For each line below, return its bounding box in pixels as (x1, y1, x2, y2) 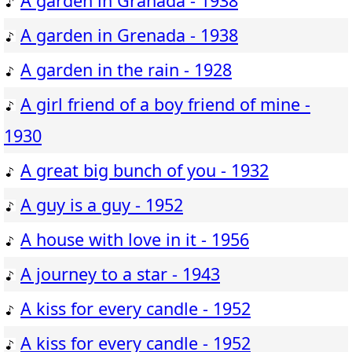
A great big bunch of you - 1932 (20, 159, 269, 182)
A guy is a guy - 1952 (20, 193, 183, 217)
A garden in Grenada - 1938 (20, 24, 238, 47)
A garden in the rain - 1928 (20, 58, 232, 82)
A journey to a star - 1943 (20, 262, 220, 286)
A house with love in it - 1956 (20, 228, 249, 251)
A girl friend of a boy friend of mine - (20, 93, 310, 116)
